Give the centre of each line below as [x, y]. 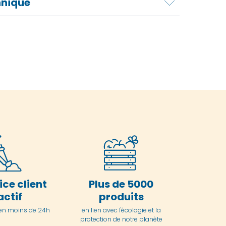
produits [121, 196]
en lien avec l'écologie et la [121, 210]
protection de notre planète [121, 219]
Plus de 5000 [121, 184]
